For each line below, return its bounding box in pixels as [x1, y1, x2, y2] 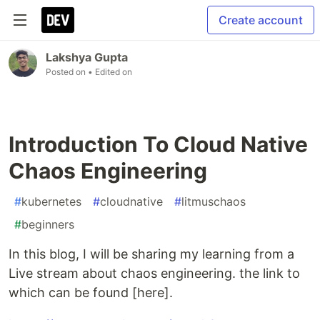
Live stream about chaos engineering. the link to [9, 266, 300, 281]
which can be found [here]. [9, 285, 173, 300]
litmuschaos [181, 194, 246, 209]
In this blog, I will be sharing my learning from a [9, 246, 294, 261]
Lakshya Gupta [46, 50, 128, 64]
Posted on [46, 66, 88, 77]
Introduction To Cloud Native [9, 131, 308, 157]
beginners [21, 217, 74, 231]
